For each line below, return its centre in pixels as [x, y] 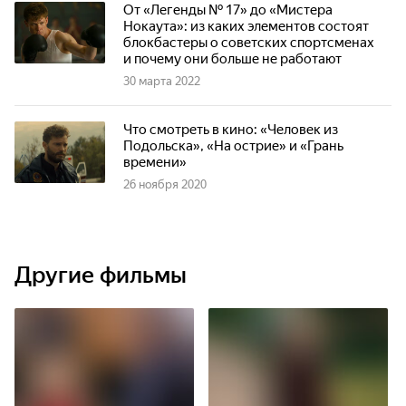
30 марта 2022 [162, 81]
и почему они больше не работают [232, 59]
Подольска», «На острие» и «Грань [233, 146]
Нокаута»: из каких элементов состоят [246, 26]
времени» [155, 162]
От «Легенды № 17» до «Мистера [228, 10]
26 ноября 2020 [165, 184]
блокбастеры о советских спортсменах [249, 43]
